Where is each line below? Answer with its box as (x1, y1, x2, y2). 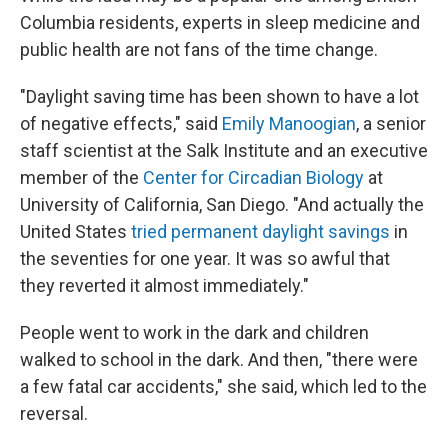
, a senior (356, 113, 426, 134)
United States (20, 221, 131, 242)
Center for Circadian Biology (143, 167, 364, 188)
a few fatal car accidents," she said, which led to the (20, 376, 427, 397)
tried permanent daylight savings (131, 221, 390, 242)
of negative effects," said (20, 113, 222, 134)
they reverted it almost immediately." (20, 275, 309, 296)
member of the (20, 167, 143, 188)
